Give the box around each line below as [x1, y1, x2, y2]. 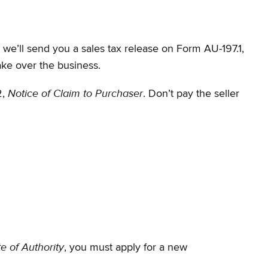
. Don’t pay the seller [143, 88, 239, 99]
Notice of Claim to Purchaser [8, 86, 143, 100]
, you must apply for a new [64, 242, 187, 254]
